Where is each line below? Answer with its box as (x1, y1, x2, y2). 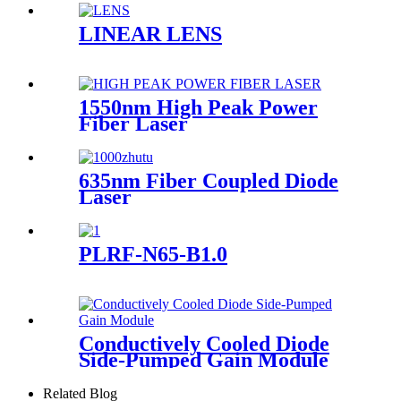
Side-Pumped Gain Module (79, 347, 328, 371)
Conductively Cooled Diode (79, 331, 329, 355)
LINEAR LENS (79, 22, 222, 47)
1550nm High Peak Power (79, 96, 318, 119)
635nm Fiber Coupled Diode (79, 168, 338, 192)
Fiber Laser (79, 112, 188, 135)
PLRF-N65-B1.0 (79, 242, 227, 266)
